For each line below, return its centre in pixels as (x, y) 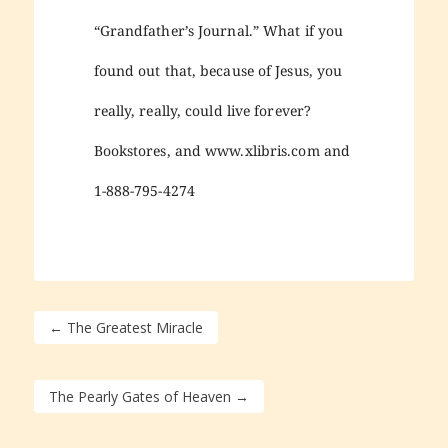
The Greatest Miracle (134, 327)
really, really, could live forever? (202, 110)
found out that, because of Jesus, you (218, 70)
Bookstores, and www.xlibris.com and (222, 150)
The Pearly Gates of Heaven (139, 396)
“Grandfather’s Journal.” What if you (218, 30)
